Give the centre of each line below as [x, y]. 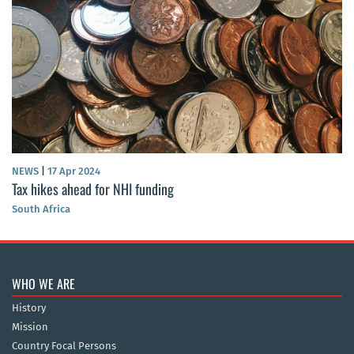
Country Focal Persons [64, 346]
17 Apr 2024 [73, 171]
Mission [30, 327]
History [29, 308]
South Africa [41, 209]
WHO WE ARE [43, 284]
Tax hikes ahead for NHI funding [93, 189]
